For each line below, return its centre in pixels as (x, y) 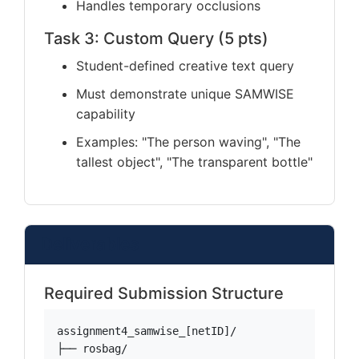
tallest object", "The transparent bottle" (194, 162)
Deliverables (90, 244)
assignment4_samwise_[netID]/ (147, 331)
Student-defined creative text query (185, 66)
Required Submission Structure (164, 293)
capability (106, 114)
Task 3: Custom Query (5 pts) (156, 38)
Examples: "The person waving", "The (188, 142)
